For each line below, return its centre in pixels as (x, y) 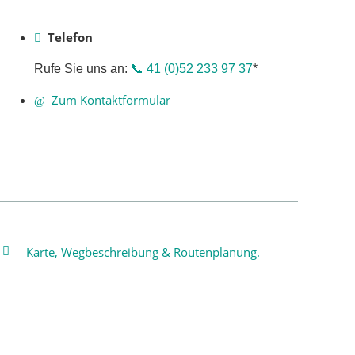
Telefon (70, 37)
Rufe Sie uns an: (82, 68)
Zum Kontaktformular (111, 99)
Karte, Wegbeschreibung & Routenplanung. (143, 252)
